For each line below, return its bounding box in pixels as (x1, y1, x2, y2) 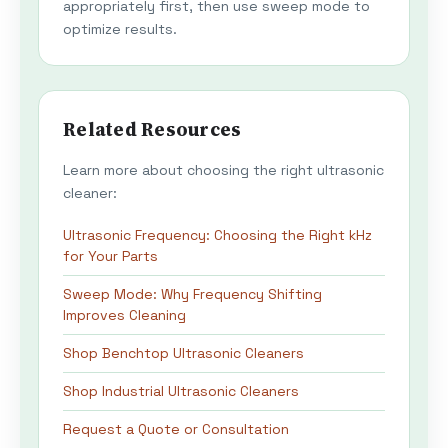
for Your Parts (63, 247, 158, 266)
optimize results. (63, 20, 177, 39)
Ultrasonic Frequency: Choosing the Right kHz (63, 226, 372, 245)
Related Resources (63, 116, 242, 143)
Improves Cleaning (63, 306, 186, 325)
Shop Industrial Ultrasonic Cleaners (63, 382, 299, 401)
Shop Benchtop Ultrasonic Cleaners (63, 344, 304, 363)
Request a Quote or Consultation (63, 420, 289, 439)
